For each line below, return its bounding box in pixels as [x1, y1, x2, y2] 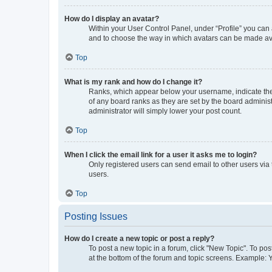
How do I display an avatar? [64, 14, 159, 23]
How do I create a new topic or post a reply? [64, 234, 214, 243]
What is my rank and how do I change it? [64, 77, 202, 86]
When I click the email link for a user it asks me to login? [64, 150, 257, 159]
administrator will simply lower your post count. [89, 106, 242, 115]
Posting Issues [64, 211, 127, 222]
